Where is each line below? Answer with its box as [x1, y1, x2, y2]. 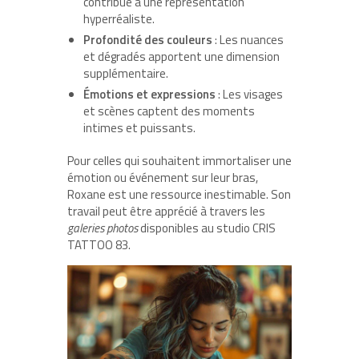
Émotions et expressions [83, 84, 216, 103]
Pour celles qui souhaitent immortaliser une [67, 151, 292, 170]
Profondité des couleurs [83, 30, 212, 49]
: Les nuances [212, 30, 284, 49]
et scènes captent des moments [83, 101, 255, 120]
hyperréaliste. [83, 9, 155, 28]
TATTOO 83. [67, 235, 131, 254]
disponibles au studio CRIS [138, 218, 276, 237]
